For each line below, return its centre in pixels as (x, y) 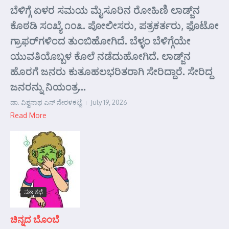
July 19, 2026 (109, 102)
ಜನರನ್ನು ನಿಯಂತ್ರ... (48, 87)
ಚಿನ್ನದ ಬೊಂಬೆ (35, 219)
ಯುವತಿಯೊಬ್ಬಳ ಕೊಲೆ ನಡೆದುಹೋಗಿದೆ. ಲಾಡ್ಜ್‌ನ (100, 56)
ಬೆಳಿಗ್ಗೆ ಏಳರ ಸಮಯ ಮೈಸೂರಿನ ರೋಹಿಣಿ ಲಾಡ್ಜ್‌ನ (105, 10)
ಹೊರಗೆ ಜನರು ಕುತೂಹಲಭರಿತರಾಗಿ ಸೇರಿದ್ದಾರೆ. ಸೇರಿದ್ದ (111, 71)
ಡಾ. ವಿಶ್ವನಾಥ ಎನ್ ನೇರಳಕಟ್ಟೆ (46, 102)
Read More (28, 116)
